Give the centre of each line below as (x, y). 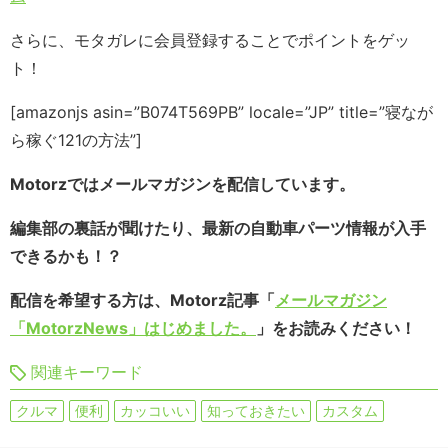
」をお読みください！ (336, 328)
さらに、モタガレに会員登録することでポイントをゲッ (210, 40)
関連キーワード (87, 372)
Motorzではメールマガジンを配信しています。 (182, 184)
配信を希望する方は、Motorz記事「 (142, 300)
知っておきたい (256, 411)
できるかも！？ (66, 256)
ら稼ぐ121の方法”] (76, 140)
